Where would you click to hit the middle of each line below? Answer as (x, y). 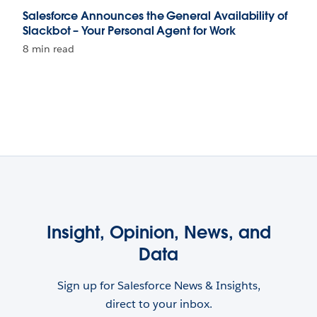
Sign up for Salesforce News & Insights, (158, 286)
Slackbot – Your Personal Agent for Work (129, 31)
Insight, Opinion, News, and (158, 233)
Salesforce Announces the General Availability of (155, 16)
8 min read (48, 49)
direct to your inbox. (158, 304)
